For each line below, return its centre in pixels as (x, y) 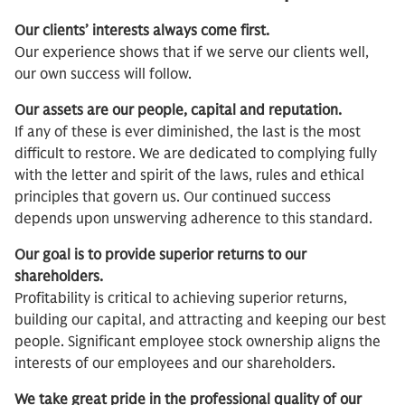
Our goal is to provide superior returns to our (160, 255)
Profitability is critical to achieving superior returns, (181, 299)
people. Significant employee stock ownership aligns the (198, 342)
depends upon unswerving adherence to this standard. (193, 219)
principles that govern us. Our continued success (173, 198)
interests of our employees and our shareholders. (175, 364)
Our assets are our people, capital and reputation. (178, 111)
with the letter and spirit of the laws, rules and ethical (189, 176)
